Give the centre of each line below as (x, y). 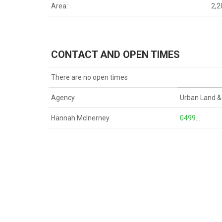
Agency (63, 98)
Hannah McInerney (81, 118)
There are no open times (90, 78)
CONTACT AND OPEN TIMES (116, 55)
